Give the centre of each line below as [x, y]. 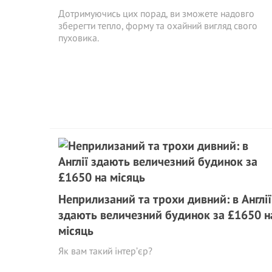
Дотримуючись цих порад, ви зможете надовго [156, 13]
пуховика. [79, 38]
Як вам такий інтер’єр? [105, 251]
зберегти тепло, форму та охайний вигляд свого [158, 25]
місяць [76, 231]
